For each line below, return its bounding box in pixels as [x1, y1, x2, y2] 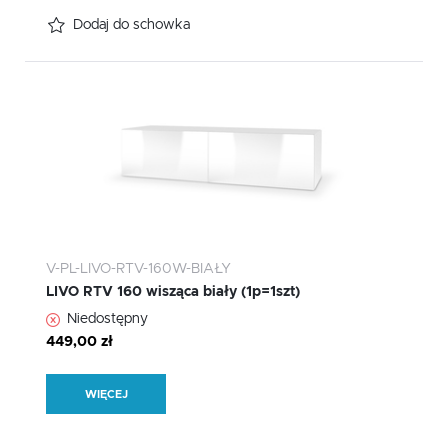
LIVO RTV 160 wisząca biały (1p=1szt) [46, 285, 300, 300]
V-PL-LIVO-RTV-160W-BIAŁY [46, 262, 231, 277]
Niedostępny [67, 312, 148, 327]
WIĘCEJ [84, 388, 128, 400]
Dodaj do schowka [73, 18, 190, 33]
